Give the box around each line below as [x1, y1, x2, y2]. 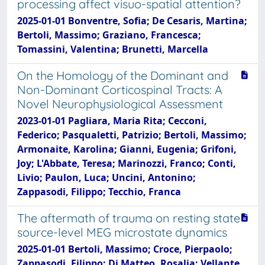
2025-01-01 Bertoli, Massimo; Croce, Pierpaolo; [17, 242, 232, 256]
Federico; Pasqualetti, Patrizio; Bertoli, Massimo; [17, 128, 247, 141]
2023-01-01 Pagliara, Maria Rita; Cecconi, [17, 114, 207, 127]
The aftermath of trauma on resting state [17, 210, 240, 225]
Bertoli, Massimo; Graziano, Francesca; [17, 28, 201, 41]
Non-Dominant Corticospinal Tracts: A [17, 82, 222, 97]
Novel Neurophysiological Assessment [17, 96, 223, 111]
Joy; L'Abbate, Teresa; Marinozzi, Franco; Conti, [17, 156, 236, 170]
